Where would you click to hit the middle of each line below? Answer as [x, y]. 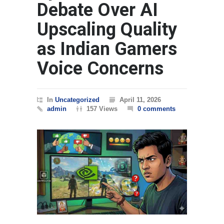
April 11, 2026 [140, 100]
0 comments [156, 109]
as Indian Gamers [107, 49]
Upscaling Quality [107, 30]
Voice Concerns [100, 69]
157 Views [102, 109]
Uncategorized [77, 100]
